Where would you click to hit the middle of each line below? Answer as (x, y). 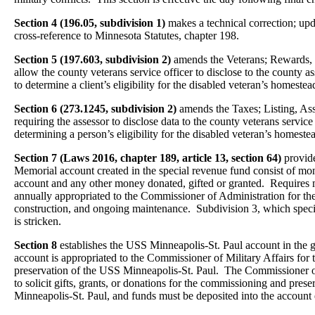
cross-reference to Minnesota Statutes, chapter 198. (127, 36)
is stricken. (38, 221)
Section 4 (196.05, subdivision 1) (90, 23)
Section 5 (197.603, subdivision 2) (92, 59)
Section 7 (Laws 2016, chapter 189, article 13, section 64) (148, 158)
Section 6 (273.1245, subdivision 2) (95, 109)
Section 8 (36, 245)
